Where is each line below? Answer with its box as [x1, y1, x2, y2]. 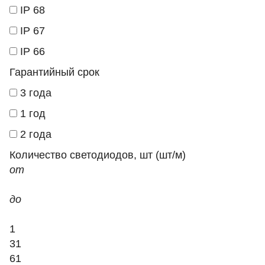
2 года [20, 128, 51, 140]
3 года [20, 87, 51, 99]
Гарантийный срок [9, 66, 99, 78]
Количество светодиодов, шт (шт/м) [9, 149, 186, 161]
